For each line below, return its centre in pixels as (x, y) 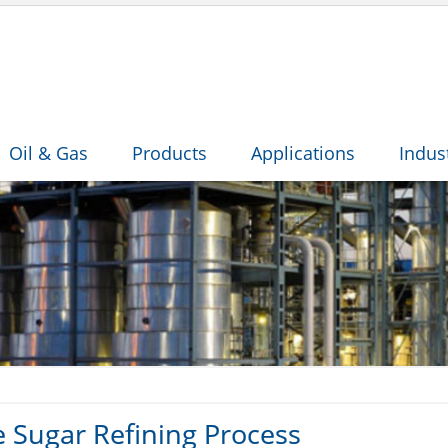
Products (169, 153)
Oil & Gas (48, 153)
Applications (303, 153)
